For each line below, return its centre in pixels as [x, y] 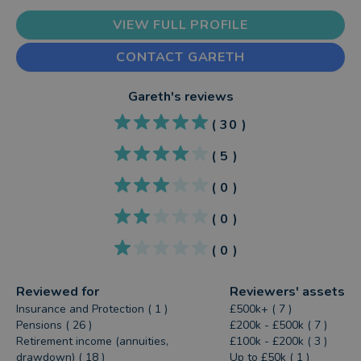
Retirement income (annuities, [93, 341]
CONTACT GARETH [180, 57]
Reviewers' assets [287, 292]
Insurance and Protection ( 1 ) [92, 309]
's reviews [202, 97]
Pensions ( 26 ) [54, 325]
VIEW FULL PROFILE [180, 25]
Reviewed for [58, 292]
